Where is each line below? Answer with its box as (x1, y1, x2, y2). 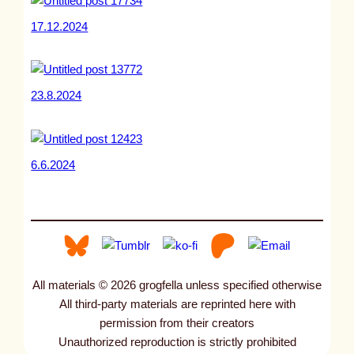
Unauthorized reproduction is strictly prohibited (58, 335, 296, 348)
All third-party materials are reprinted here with (58, 297, 296, 311)
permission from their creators (100, 316, 254, 330)
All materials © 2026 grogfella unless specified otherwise (32, 278, 322, 292)
